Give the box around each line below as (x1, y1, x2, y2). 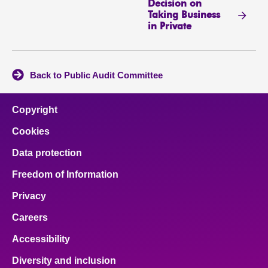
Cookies (12, 126, 50, 137)
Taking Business (147, 10, 220, 20)
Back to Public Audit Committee (30, 70, 163, 81)
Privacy (12, 191, 46, 202)
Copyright (12, 105, 57, 115)
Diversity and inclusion (12, 255, 116, 266)
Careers (12, 212, 48, 223)
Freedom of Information (12, 169, 118, 180)
